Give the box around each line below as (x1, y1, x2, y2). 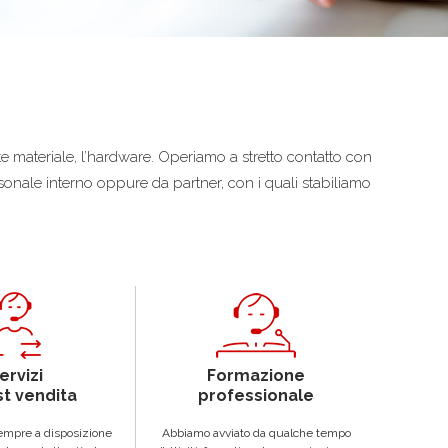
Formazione (207, 365, 305, 385)
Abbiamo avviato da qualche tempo (161, 425, 351, 440)
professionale (198, 385, 314, 405)
